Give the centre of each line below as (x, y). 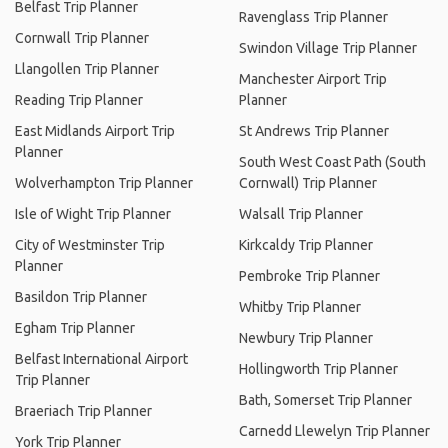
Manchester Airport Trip (313, 79)
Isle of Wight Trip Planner (93, 214)
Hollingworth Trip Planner (318, 369)
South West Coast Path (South (332, 162)
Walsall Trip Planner (301, 214)
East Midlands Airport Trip (95, 131)
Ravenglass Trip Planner (313, 17)
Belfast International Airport (101, 359)
